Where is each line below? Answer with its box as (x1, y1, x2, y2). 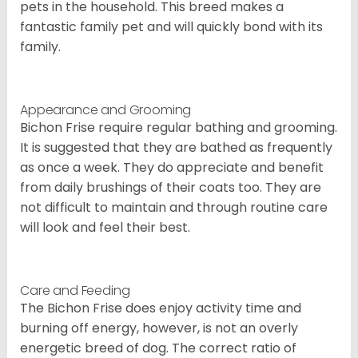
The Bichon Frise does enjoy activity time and (20, 299, 301, 318)
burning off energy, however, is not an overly (20, 319, 298, 338)
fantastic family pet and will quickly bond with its (20, 18, 323, 37)
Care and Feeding (20, 281, 130, 300)
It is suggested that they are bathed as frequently (20, 138, 332, 157)
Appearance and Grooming (20, 101, 192, 120)
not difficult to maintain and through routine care (20, 198, 328, 217)
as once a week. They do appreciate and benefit (20, 158, 324, 177)
